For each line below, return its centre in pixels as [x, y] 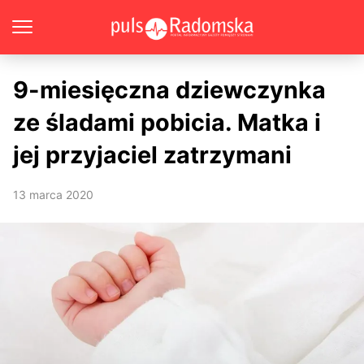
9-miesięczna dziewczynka [169, 90]
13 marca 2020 [53, 195]
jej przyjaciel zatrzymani [152, 155]
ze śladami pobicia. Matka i [167, 122]
